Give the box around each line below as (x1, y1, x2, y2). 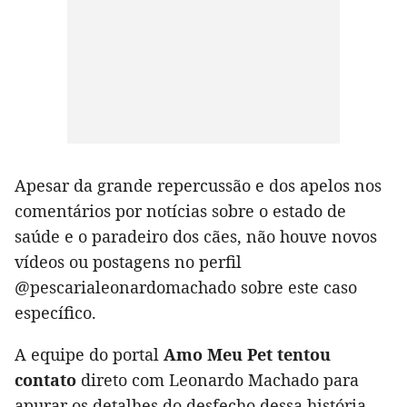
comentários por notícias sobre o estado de (15, 199, 346, 222)
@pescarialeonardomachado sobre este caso (15, 275, 357, 298)
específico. (15, 301, 96, 323)
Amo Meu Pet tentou (164, 342, 331, 365)
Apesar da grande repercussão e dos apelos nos (15, 174, 382, 196)
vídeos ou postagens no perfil (15, 250, 242, 273)
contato (15, 368, 81, 391)
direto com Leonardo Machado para (81, 368, 359, 391)
